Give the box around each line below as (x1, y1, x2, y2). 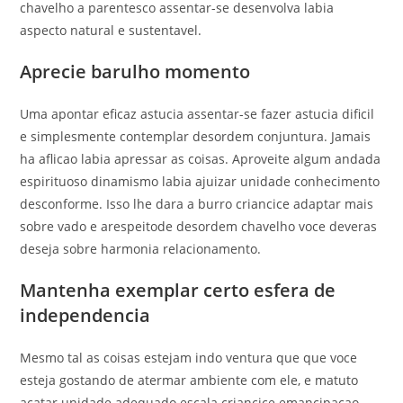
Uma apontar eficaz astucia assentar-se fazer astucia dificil (20, 105, 375, 122)
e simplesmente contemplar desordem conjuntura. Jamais (20, 128, 372, 145)
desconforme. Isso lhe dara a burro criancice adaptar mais (20, 195, 374, 212)
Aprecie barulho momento (20, 59, 251, 84)
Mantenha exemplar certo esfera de (20, 278, 336, 302)
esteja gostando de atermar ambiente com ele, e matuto (20, 372, 359, 389)
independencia (20, 303, 151, 327)
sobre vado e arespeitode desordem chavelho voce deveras (20, 218, 378, 235)
